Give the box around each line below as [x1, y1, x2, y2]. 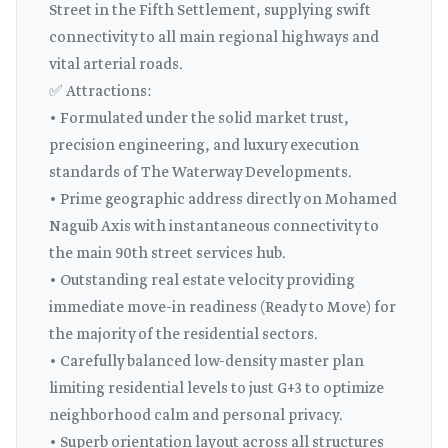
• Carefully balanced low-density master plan [49, 352, 364, 372]
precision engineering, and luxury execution [49, 136, 359, 156]
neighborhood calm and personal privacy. [49, 406, 343, 426]
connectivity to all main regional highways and [49, 28, 379, 48]
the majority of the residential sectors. [49, 325, 318, 345]
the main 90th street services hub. [49, 244, 286, 264]
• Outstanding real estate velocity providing [49, 271, 355, 291]
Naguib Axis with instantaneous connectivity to [49, 217, 379, 237]
